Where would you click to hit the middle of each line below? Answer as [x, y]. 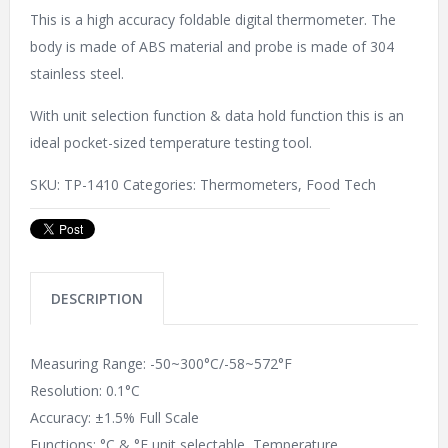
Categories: [161, 185]
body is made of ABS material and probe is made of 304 [211, 47]
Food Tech [340, 185]
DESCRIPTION [96, 299]
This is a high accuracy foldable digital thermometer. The [212, 20]
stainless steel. [76, 74]
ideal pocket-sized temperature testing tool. [170, 143]
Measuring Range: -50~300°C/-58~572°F [160, 364]
